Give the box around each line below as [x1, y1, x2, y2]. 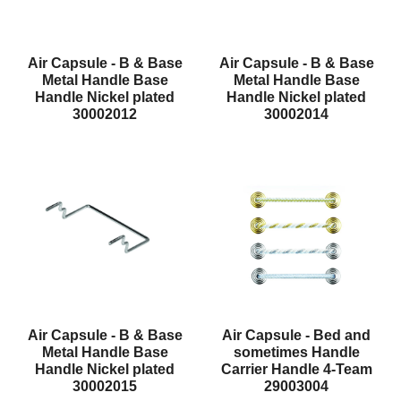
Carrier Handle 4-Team [220, 362, 372, 378]
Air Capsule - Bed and [222, 328, 371, 344]
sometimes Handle [233, 345, 360, 361]
